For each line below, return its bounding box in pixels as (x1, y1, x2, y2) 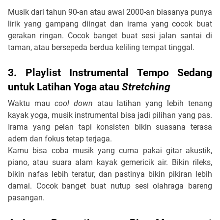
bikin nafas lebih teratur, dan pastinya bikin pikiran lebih (8, 169, 212, 179)
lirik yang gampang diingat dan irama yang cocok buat (8, 19, 212, 28)
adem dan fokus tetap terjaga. (8, 134, 112, 143)
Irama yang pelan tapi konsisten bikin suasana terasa (8, 122, 212, 132)
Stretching (122, 80, 170, 93)
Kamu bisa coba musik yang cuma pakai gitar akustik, (8, 145, 212, 155)
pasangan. (8, 192, 45, 202)
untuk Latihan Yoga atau (8, 80, 122, 93)
